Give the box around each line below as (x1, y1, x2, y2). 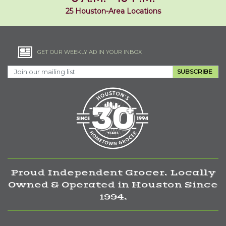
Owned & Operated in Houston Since (8, 179, 218, 190)
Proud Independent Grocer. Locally (10, 166, 216, 178)
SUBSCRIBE (177, 68, 212, 76)
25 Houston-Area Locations (65, 6, 161, 16)
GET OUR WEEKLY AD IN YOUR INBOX (37, 48, 142, 55)
